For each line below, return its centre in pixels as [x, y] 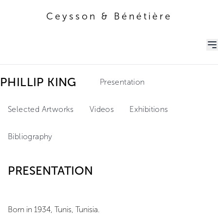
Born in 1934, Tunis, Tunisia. [54, 209]
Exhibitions [149, 109]
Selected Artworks [41, 109]
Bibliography [30, 136]
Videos [102, 109]
